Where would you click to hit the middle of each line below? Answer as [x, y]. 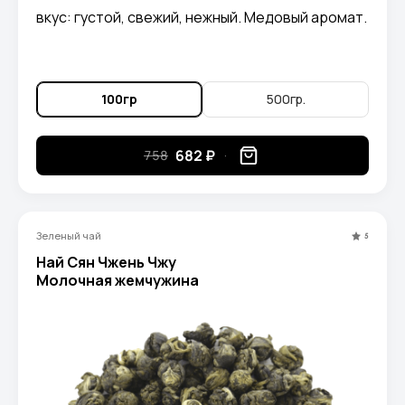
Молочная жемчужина [118, 280]
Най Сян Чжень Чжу [106, 262]
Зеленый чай [69, 235]
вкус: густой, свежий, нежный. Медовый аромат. [202, 17]
